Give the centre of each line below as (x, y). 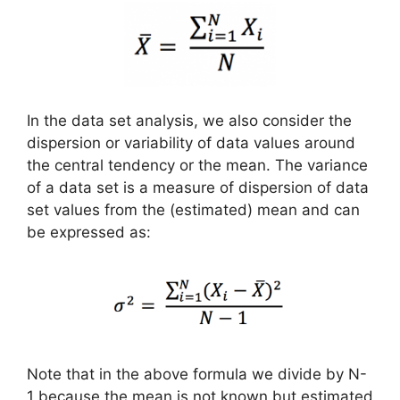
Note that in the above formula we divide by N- (197, 374)
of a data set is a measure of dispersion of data (198, 187)
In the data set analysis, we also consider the (189, 120)
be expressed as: (89, 232)
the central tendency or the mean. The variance (197, 165)
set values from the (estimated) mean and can (193, 209)
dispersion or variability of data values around (191, 142)
